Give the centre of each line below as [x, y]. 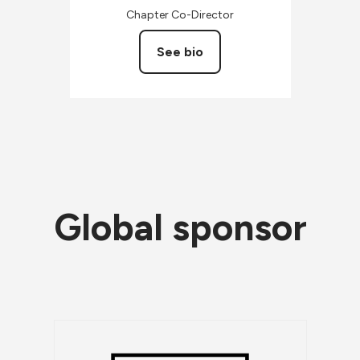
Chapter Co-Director [180, 15]
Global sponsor [180, 227]
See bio [180, 52]
